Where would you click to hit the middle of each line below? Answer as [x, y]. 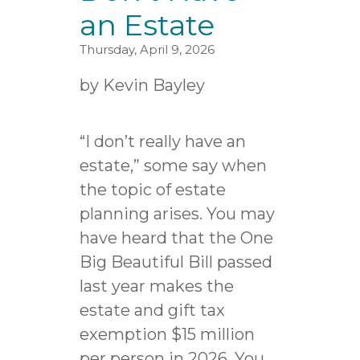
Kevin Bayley [153, 85]
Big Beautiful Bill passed [176, 262]
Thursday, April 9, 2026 [147, 49]
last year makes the [156, 286]
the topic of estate [152, 189]
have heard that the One [176, 237]
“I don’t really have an [162, 141]
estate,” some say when [173, 165]
